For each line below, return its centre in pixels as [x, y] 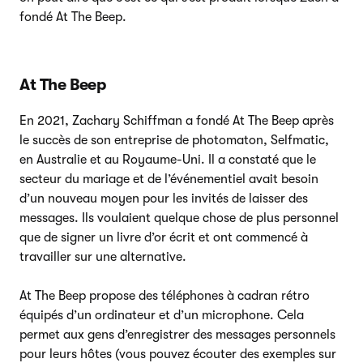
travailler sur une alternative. [103, 256]
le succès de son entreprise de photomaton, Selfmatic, [174, 140]
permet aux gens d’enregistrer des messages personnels [177, 334]
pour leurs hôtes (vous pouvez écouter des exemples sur [178, 354]
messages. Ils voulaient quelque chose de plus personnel [179, 218]
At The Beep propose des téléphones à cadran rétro [164, 295]
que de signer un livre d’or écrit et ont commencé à [164, 237]
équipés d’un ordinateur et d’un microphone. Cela [162, 315]
